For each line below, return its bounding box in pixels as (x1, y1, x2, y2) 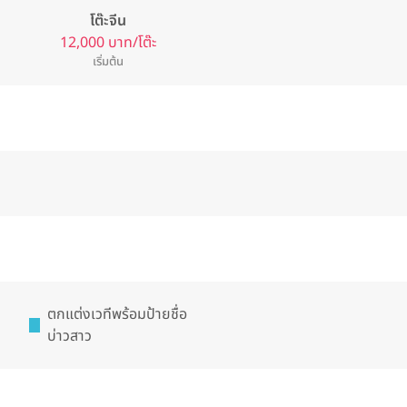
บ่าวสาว (47, 325, 93, 347)
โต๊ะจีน (89, 10, 126, 32)
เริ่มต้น (92, 53, 124, 71)
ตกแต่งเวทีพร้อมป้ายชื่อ (47, 303, 188, 325)
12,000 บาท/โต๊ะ (59, 32, 156, 54)
